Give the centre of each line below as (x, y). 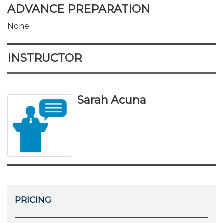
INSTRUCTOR (45, 58)
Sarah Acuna (112, 100)
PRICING (33, 200)
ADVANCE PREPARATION (79, 9)
